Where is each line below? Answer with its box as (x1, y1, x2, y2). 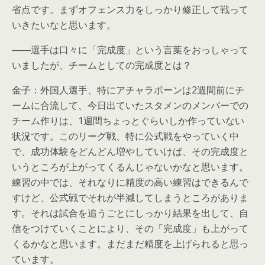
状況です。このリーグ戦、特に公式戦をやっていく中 (12, 130, 239, 143)
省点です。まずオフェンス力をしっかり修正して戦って (12, 3, 248, 17)
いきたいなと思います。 (12, 18, 116, 32)
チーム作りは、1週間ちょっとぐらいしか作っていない (12, 114, 244, 128)
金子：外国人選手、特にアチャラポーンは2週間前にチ (12, 83, 244, 97)
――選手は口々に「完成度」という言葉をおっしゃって (12, 43, 248, 57)
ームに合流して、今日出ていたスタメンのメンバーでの (12, 99, 248, 112)
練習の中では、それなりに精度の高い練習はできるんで (12, 176, 248, 189)
